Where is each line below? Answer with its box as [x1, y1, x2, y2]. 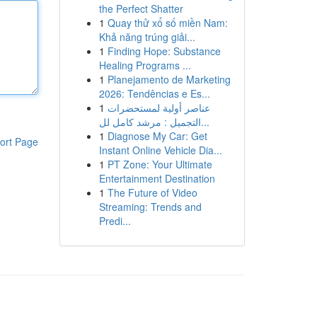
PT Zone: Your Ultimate [107, 157, 212, 171]
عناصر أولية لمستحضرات [107, 100, 210, 115]
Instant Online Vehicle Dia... [98, 143, 222, 157]
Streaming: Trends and [98, 200, 202, 214]
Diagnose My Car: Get [107, 129, 207, 143]
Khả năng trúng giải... [98, 30, 195, 44]
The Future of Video [107, 185, 197, 200]
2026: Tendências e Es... [98, 86, 210, 100]
